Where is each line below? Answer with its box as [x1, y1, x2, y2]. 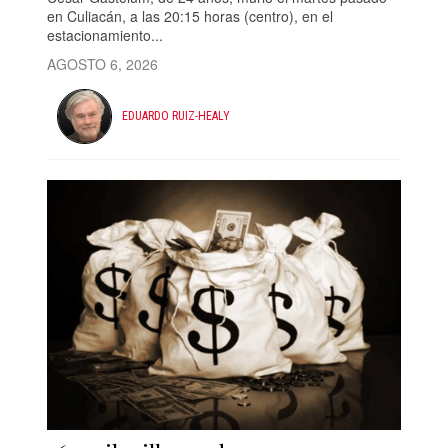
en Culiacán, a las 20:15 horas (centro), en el [47, 5, 334, 26]
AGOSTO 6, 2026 [47, 53, 159, 74]
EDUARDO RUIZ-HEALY [122, 109, 231, 124]
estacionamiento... [47, 24, 164, 45]
